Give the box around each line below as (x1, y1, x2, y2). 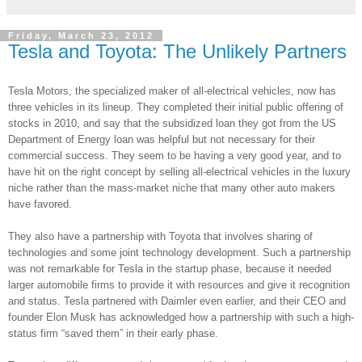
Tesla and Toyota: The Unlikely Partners (8, 40, 347, 62)
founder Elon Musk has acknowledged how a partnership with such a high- (8, 310, 354, 323)
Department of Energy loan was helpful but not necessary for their (8, 133, 315, 145)
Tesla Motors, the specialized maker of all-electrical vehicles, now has (8, 84, 336, 97)
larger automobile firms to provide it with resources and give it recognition (8, 278, 350, 291)
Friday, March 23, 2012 (8, 30, 154, 40)
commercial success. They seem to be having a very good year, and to (8, 149, 341, 162)
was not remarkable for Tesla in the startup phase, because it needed (8, 262, 331, 275)
